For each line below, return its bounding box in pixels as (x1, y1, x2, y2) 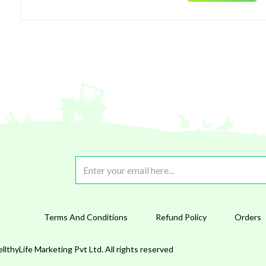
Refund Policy (155, 212, 207, 223)
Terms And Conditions (43, 212, 128, 223)
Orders (234, 212, 261, 223)
